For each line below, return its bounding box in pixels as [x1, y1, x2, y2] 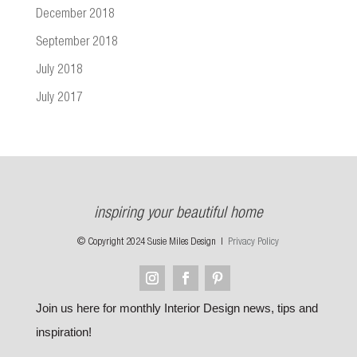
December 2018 [35, 9, 115, 22]
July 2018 [35, 65, 83, 77]
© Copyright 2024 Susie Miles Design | [77, 237, 229, 248]
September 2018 [35, 37, 118, 49]
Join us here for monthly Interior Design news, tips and [35, 301, 318, 315]
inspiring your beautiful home [93, 206, 263, 222]
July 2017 [35, 92, 83, 105]
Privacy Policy [228, 237, 280, 248]
